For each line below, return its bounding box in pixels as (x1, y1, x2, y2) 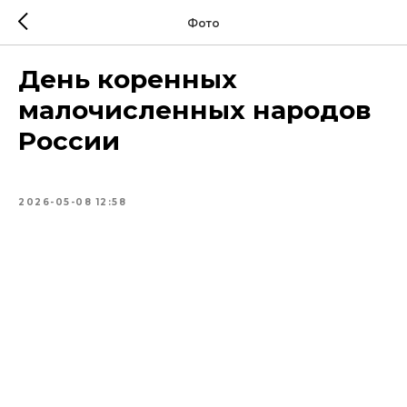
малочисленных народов (18, 94, 372, 125)
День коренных (18, 64, 237, 94)
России (18, 125, 120, 156)
